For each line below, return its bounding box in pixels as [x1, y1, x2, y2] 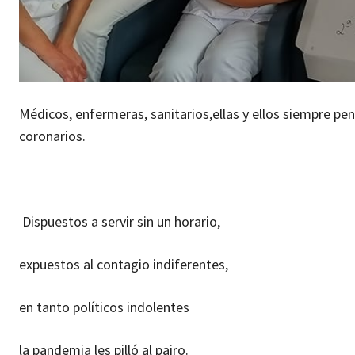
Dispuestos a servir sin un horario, [19, 212, 220, 231]
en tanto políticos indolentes [19, 297, 189, 316]
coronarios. [19, 126, 86, 145]
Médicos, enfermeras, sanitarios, [19, 104, 212, 123]
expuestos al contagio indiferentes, [19, 254, 228, 273]
